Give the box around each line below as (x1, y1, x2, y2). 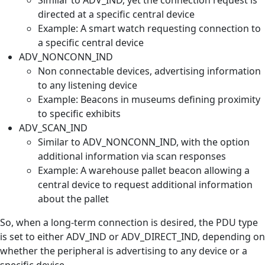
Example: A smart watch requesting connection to (38, 21, 261, 35)
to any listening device (38, 78, 140, 92)
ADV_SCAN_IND (19, 121, 88, 134)
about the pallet (38, 192, 111, 205)
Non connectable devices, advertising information (38, 64, 261, 77)
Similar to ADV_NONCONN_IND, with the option (38, 135, 250, 148)
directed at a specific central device (38, 7, 197, 21)
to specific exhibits (38, 106, 121, 120)
